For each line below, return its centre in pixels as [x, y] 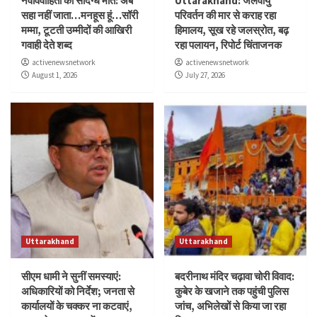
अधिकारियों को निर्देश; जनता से [78, 291]
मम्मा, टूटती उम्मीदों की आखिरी [76, 30]
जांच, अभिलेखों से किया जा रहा [230, 306]
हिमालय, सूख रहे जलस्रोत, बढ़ [231, 30]
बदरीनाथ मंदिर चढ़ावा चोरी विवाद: [234, 276]
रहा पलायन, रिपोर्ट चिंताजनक [228, 45]
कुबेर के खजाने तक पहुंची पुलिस [231, 291]
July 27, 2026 [205, 75]
